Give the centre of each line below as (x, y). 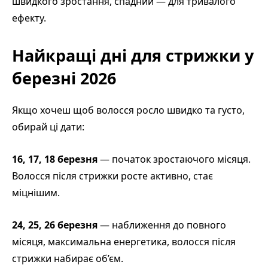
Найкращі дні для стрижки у (133, 55)
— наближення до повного (162, 225)
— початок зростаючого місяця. (174, 159)
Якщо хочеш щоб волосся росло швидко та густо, (128, 110)
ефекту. (29, 18)
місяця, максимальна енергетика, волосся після (124, 241)
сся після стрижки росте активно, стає (124, 176)
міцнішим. (36, 192)
